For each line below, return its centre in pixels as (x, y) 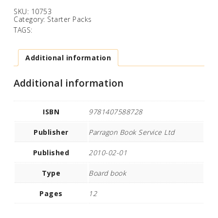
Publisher (51, 132)
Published (51, 152)
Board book (107, 173)
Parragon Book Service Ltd (132, 132)
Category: (30, 19)
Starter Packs (70, 19)
